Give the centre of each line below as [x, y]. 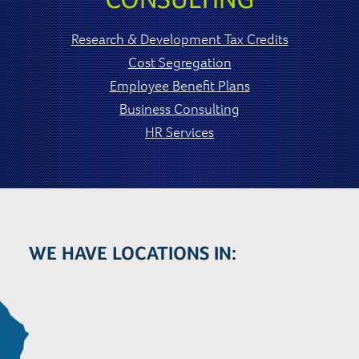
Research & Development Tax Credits [179, 38]
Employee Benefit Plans [179, 85]
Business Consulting [179, 108]
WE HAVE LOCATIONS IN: [132, 253]
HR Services [179, 131]
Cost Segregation [179, 62]
